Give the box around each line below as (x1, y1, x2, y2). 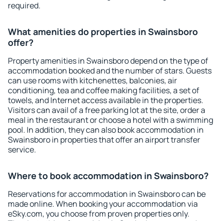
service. (8, 144, 36, 155)
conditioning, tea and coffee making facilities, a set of (8, 85, 199, 96)
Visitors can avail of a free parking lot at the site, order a (8, 105, 205, 115)
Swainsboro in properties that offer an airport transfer (8, 134, 200, 145)
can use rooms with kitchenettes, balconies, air (8, 75, 177, 86)
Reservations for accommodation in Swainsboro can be (8, 188, 206, 199)
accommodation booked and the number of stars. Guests (8, 65, 212, 76)
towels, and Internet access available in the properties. (8, 95, 203, 106)
